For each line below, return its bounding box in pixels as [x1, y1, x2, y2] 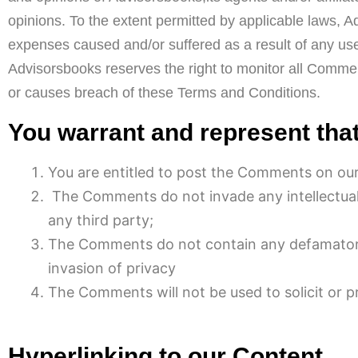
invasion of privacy [48, 260, 176, 276]
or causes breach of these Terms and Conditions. [8, 85, 320, 101]
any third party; [48, 212, 153, 229]
